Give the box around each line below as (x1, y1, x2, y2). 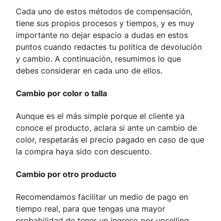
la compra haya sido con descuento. (16, 147, 151, 157)
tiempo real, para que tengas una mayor (16, 204, 165, 214)
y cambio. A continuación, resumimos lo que (16, 54, 181, 64)
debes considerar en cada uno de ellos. (16, 66, 162, 76)
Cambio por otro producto (16, 169, 116, 180)
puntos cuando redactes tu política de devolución (16, 42, 202, 52)
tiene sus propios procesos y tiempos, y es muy (16, 18, 194, 29)
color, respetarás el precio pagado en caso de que (16, 135, 204, 145)
